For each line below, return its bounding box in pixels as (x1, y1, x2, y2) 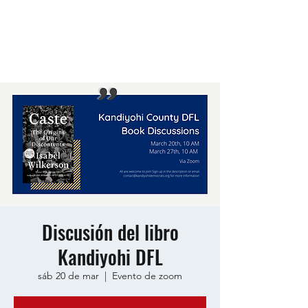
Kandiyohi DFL (57, 243, 163, 271)
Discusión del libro (41, 218, 179, 246)
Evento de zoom (112, 269, 182, 282)
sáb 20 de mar (38, 269, 99, 282)
